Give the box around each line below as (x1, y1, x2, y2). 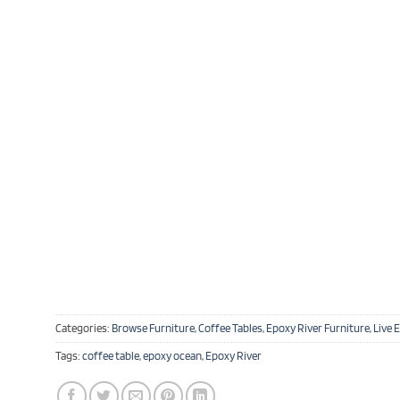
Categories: (55, 321, 112, 335)
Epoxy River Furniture (266, 321, 370, 335)
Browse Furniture (112, 321, 195, 335)
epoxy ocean (143, 348, 202, 362)
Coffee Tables (198, 321, 262, 335)
